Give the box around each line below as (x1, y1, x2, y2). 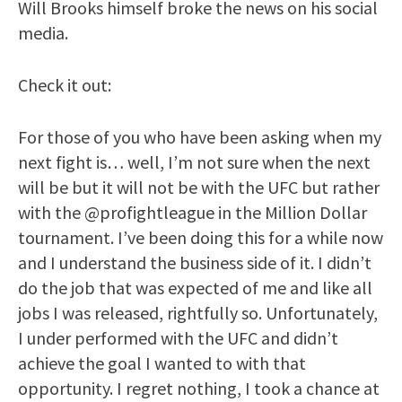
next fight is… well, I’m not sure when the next (18, 150, 371, 173)
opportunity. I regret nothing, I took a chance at (18, 376, 380, 399)
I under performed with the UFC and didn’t (18, 326, 338, 349)
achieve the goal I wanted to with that (18, 351, 306, 374)
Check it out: (18, 73, 111, 96)
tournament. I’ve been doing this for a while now (18, 225, 383, 249)
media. (18, 21, 68, 44)
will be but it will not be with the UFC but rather (18, 175, 380, 198)
